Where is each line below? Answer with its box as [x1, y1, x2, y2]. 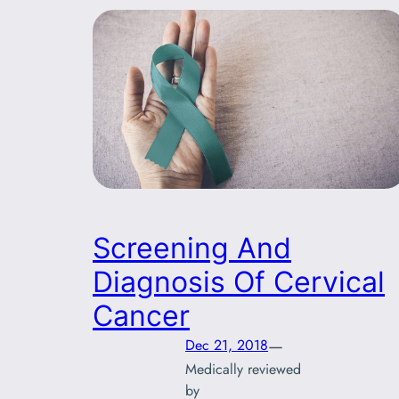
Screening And [93, 230, 291, 265]
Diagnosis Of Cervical [93, 264, 385, 299]
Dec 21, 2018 [185, 335, 268, 356]
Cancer [93, 297, 190, 333]
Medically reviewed [185, 358, 301, 379]
